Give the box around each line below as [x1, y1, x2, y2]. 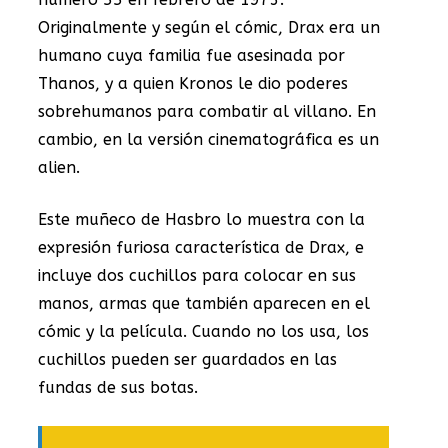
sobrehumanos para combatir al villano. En [38, 101, 376, 121]
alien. [38, 157, 80, 177]
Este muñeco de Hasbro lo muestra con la [38, 209, 365, 229]
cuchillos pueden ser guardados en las [38, 349, 337, 369]
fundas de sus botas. [38, 377, 198, 397]
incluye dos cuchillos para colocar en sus [38, 265, 356, 285]
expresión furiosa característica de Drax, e [38, 237, 364, 257]
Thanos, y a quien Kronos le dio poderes [38, 73, 348, 93]
